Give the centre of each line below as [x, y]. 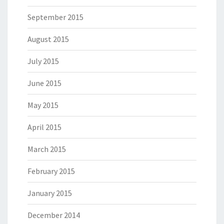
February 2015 [51, 171]
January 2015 [50, 193]
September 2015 [55, 17]
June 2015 [44, 83]
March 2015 [47, 149]
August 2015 [48, 39]
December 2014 [54, 215]
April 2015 [44, 127]
